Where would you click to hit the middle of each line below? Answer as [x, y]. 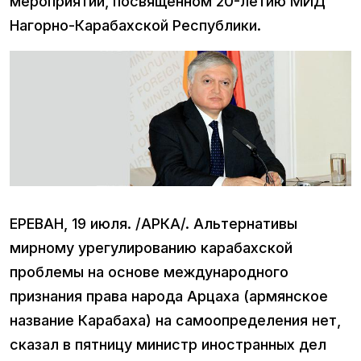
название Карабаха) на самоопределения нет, [175, 320]
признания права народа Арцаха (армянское [169, 296]
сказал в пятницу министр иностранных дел [168, 344]
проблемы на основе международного [149, 272]
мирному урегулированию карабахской [151, 247]
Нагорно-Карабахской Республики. [135, 26]
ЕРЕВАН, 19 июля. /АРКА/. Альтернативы [154, 223]
